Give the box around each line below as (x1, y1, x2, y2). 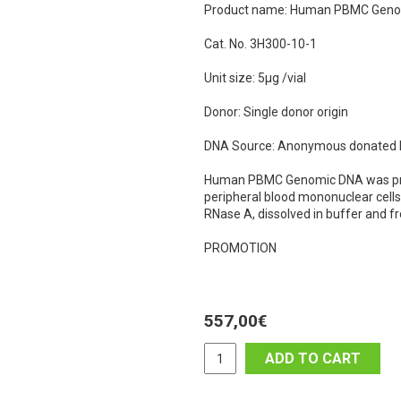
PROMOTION (204, 241, 277, 256)
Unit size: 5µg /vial (204, 71, 306, 86)
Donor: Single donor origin (204, 105, 348, 120)
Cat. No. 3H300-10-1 (204, 37, 317, 52)
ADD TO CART (265, 350, 361, 368)
